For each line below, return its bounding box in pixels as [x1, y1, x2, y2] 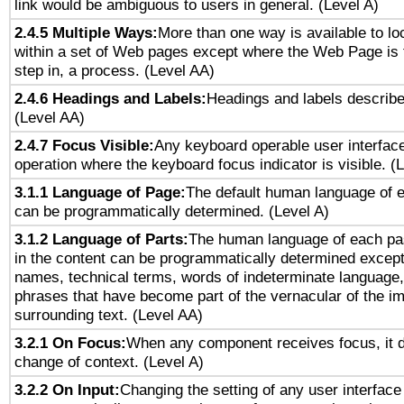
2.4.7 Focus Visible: [14, 136, 154, 154]
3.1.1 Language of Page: [14, 183, 186, 201]
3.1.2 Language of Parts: [14, 230, 188, 248]
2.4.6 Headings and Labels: [14, 89, 207, 107]
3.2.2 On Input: [14, 381, 120, 399]
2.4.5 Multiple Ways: [14, 23, 158, 41]
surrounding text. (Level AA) [14, 306, 203, 324]
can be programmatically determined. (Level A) [14, 202, 329, 220]
